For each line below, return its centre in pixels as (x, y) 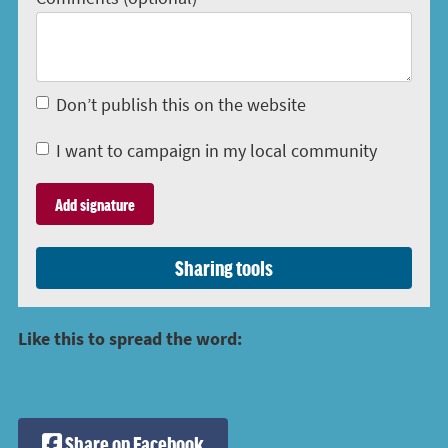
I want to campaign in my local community (216, 150)
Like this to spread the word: (130, 338)
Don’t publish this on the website (181, 104)
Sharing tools (224, 267)
